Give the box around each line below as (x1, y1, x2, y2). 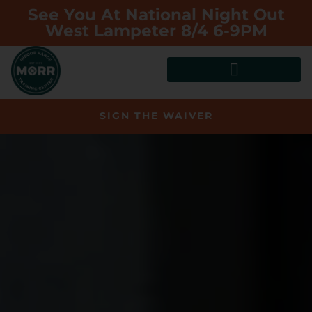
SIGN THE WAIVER (99, 109, 213, 123)
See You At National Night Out (27, 5, 285, 24)
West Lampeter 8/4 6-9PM (45, 21, 267, 40)
